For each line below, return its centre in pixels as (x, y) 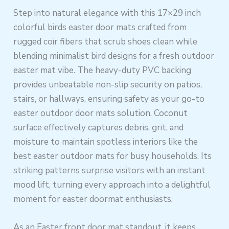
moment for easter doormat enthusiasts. (93, 199)
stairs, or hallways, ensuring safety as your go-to (109, 99)
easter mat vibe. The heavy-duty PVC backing (102, 70)
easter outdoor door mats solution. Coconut (101, 113)
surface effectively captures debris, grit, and (99, 127)
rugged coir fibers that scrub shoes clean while (106, 41)
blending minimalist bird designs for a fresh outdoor (114, 56)
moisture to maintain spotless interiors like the (106, 142)
